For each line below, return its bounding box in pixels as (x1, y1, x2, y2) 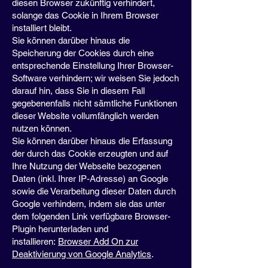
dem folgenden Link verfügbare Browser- (12, 211, 170, 221)
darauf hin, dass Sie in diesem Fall (12, 86, 145, 96)
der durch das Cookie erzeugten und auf (12, 148, 168, 159)
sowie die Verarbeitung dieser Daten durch (12, 186, 176, 196)
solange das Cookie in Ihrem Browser (12, 10, 159, 20)
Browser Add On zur (58, 236, 138, 246)
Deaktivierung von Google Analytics (12, 249, 151, 259)
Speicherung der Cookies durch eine (12, 48, 154, 58)
